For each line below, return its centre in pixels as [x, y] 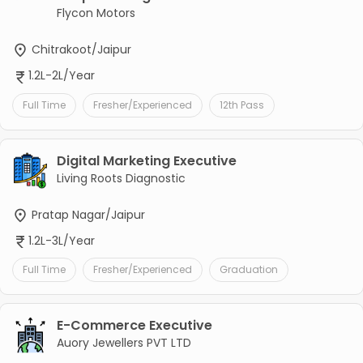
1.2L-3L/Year [61, 240]
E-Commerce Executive [134, 325]
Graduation [248, 269]
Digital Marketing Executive [146, 160]
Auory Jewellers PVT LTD [124, 342]
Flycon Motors [96, 13]
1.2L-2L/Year [61, 76]
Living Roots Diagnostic [121, 178]
